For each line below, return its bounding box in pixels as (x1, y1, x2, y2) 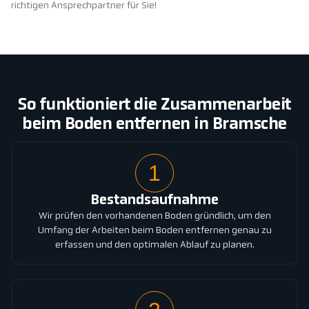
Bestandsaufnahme (90, 194, 219, 208)
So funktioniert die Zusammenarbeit (18, 97, 291, 114)
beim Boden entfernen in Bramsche (22, 117, 287, 134)
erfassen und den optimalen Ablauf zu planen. (54, 240, 255, 251)
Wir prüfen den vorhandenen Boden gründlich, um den (38, 211, 271, 222)
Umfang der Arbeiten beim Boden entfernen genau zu (37, 226, 272, 237)
